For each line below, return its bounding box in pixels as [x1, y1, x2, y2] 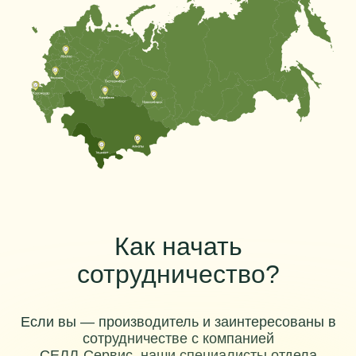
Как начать [114, 232, 242, 261]
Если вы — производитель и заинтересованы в [20, 314, 336, 330]
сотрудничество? [76, 260, 280, 288]
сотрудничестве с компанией [82, 331, 274, 346]
